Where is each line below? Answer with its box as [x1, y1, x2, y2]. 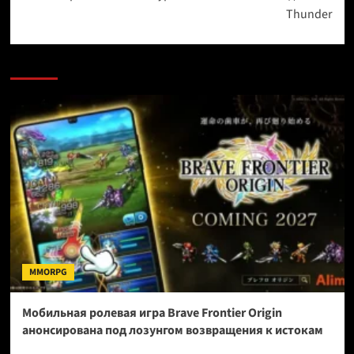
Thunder [285, 6, 333, 24]
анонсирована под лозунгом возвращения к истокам [21, 322, 323, 340]
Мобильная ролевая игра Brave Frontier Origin [21, 304, 282, 322]
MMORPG [28, 265, 67, 280]
